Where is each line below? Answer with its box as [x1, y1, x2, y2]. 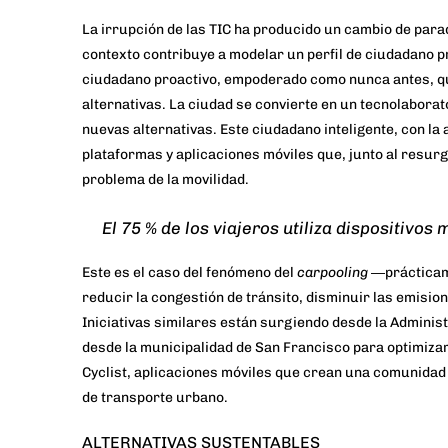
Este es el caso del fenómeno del [82, 264, 297, 282]
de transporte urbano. [82, 389, 228, 407]
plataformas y [82, 146, 176, 164]
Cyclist [82, 364, 127, 382]
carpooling [297, 264, 368, 282]
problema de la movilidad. [82, 171, 249, 189]
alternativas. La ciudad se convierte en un [82, 96, 360, 114]
